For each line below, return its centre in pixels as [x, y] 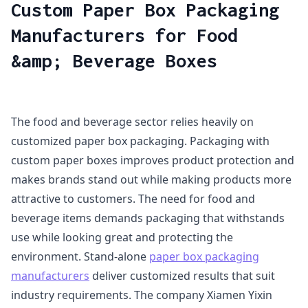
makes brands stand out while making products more [151, 179]
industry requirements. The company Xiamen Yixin [142, 295]
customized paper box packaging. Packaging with [140, 141]
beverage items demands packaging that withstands [148, 218]
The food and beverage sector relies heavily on [132, 122]
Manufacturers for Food [124, 35]
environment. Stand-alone [80, 256]
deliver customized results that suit [182, 276]
